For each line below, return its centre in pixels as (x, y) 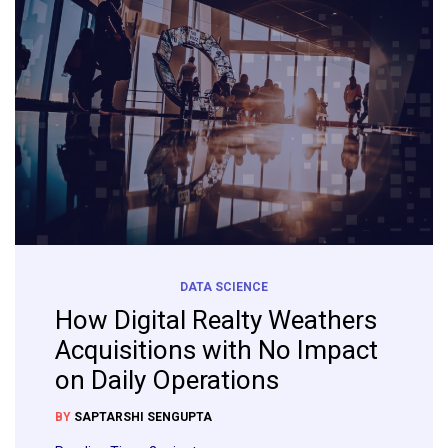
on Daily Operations (167, 380)
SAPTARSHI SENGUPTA (143, 417)
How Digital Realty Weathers (216, 320)
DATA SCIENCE (224, 287)
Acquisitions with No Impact (216, 350)
